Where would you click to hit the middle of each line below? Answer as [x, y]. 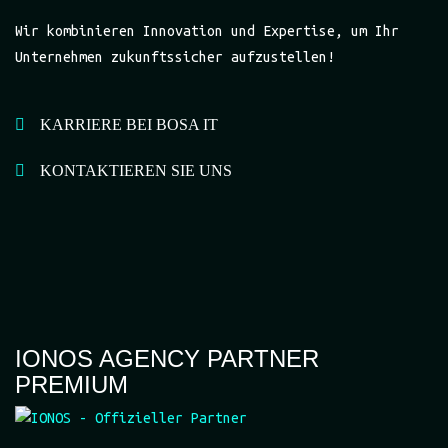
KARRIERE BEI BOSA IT [129, 124]
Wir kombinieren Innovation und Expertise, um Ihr [207, 30]
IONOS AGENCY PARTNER [167, 358]
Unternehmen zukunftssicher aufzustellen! [175, 56]
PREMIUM [71, 384]
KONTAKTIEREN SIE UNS [136, 170]
